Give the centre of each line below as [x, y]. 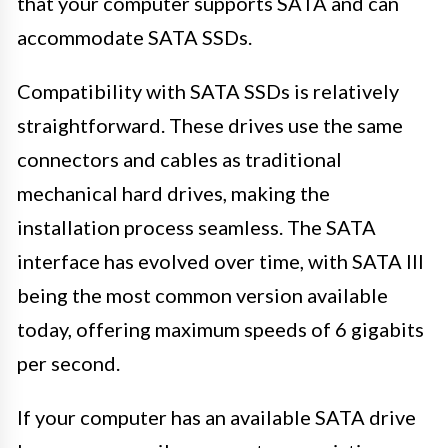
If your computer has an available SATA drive [216, 416]
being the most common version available [202, 294]
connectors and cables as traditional [179, 158]
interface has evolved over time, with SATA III [220, 260]
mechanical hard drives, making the [173, 192]
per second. [68, 362]
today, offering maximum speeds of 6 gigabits [220, 328]
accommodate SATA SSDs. [134, 36]
